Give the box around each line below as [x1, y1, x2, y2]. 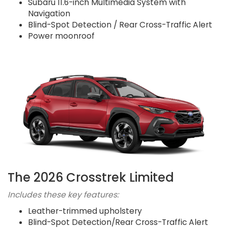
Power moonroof [28, 31, 95, 42]
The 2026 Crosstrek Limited [8, 168, 174, 186]
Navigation [28, 8, 70, 19]
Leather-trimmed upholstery [28, 205, 142, 216]
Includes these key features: [8, 189, 119, 200]
